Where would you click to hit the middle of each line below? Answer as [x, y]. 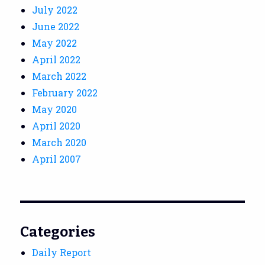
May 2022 [55, 43]
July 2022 [55, 9]
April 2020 [56, 125]
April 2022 [56, 59]
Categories [58, 232]
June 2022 [56, 26]
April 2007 [57, 159]
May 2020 [55, 109]
